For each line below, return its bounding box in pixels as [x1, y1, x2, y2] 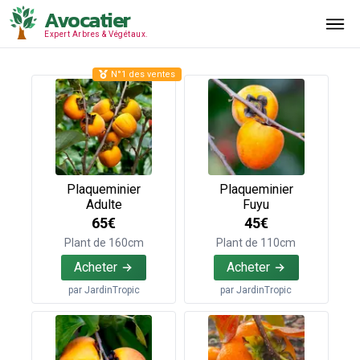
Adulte [85, 196, 122, 212]
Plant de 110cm [216, 236, 297, 250]
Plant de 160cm [63, 236, 144, 250]
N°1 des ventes [111, 68, 176, 80]
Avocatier [44, 3, 130, 35]
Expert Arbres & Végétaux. [44, 29, 149, 39]
